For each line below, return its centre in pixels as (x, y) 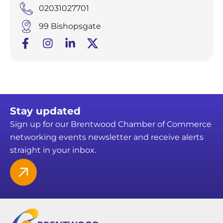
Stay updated (45, 111)
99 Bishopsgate (70, 26)
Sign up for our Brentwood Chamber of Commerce (111, 124)
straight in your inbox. (53, 150)
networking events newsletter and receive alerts (107, 137)
